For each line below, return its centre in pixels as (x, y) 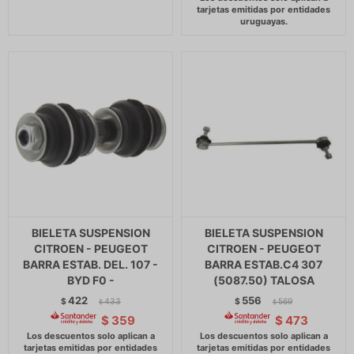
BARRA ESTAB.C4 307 (264, 264)
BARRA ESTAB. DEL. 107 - (90, 264)
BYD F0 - (90, 280)
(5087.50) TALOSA (264, 280)
